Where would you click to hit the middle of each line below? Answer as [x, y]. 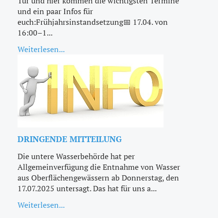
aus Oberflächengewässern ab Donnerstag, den [98, 177]
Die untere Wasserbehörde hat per [76, 156]
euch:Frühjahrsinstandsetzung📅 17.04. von [93, 22]
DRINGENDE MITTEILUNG [70, 139]
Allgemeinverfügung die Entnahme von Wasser [99, 167]
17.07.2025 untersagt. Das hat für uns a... [87, 188]
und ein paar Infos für [55, 11]
